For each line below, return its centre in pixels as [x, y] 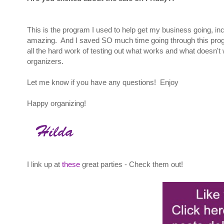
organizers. [45, 61]
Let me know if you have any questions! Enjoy [103, 82]
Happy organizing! [56, 103]
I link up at [44, 164]
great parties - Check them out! [131, 164]
